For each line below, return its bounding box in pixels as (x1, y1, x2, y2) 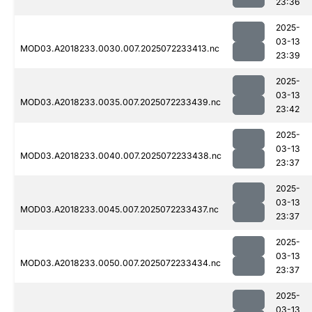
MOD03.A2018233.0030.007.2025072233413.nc (20, 43, 219, 54)
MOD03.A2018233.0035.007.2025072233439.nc (20, 97, 221, 108)
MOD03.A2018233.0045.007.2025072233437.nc (20, 204, 219, 215)
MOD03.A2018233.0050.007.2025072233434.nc (20, 258, 221, 269)
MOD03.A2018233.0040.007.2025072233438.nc (20, 150, 221, 162)
